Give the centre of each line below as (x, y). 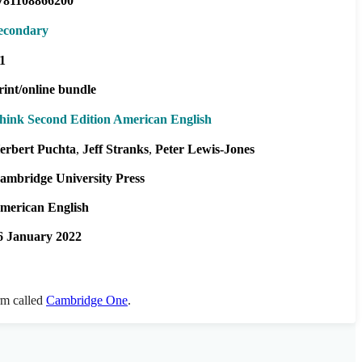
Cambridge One (87, 300)
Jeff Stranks (116, 149)
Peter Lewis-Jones (205, 149)
